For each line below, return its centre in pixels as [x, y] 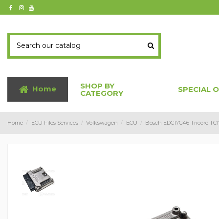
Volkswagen [102, 122]
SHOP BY [97, 86]
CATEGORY [102, 93]
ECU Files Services [55, 122]
